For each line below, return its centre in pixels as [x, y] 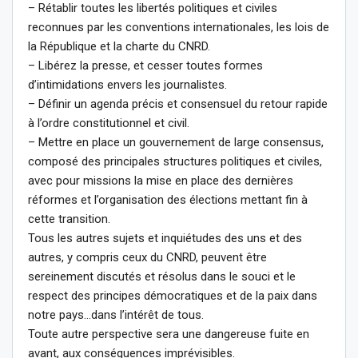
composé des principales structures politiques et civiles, [175, 161]
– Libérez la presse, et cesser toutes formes [145, 65]
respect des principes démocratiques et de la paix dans [173, 295]
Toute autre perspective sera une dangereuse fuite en [169, 334]
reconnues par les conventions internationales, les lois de [179, 27]
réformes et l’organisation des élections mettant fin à [168, 199]
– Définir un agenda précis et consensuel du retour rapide [178, 103]
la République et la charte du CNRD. [119, 46]
